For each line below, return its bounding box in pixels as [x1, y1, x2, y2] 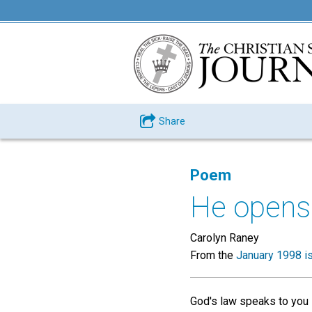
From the [190, 249, 236, 262]
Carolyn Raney [190, 231, 259, 244]
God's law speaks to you [190, 295, 309, 308]
